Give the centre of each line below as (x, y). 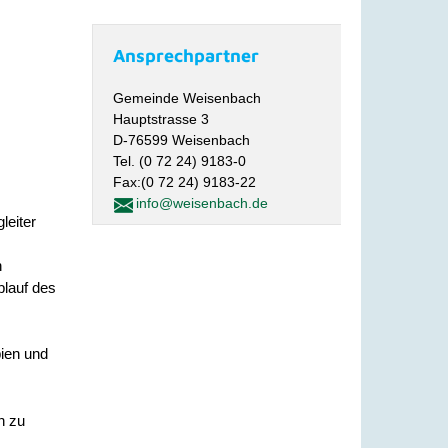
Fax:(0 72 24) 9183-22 (185, 182)
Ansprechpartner (186, 55)
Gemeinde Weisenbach (187, 98)
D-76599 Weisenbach (182, 140)
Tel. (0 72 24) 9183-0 (180, 161)
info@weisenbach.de (202, 203)
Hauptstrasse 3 (161, 119)
